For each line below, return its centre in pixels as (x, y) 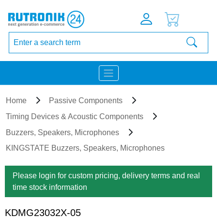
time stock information (50, 187)
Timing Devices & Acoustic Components (75, 116)
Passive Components (86, 101)
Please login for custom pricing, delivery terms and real (106, 175)
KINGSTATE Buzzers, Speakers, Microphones (85, 148)
